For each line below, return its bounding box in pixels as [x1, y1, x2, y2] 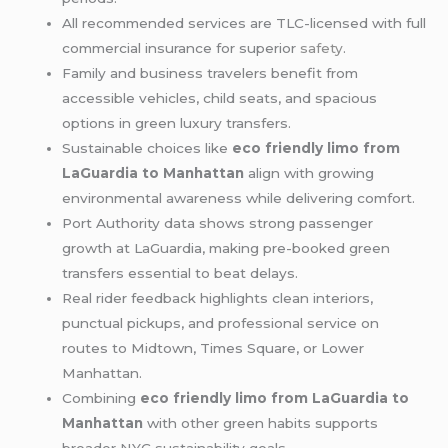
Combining [62, 390, 141, 407]
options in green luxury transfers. [62, 115, 292, 132]
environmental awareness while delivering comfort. [62, 190, 416, 207]
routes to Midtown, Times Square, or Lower [62, 340, 365, 357]
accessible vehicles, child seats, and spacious [62, 90, 378, 107]
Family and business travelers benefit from [62, 65, 359, 82]
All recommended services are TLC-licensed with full [62, 15, 427, 32]
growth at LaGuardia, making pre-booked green [62, 240, 391, 257]
